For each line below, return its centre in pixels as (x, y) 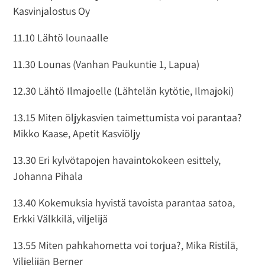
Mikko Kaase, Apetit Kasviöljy (77, 133)
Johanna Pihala (48, 176)
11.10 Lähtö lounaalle (61, 37)
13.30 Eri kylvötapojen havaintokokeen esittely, (117, 160)
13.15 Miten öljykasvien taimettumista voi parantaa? (128, 117)
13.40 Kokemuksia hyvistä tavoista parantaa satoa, (124, 202)
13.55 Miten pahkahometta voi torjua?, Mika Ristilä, (126, 245)
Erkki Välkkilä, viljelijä (61, 218)
